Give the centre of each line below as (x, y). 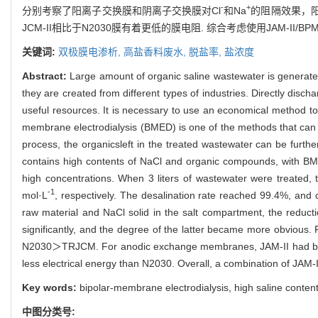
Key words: (51, 287)
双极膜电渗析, (91, 51)
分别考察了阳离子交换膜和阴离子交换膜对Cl (122, 10)
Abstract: (46, 76)
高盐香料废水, (156, 51)
